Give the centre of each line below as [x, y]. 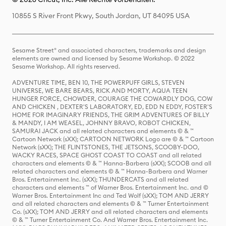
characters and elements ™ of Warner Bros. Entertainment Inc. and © [110, 188]
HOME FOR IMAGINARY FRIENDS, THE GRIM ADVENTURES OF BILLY [111, 115]
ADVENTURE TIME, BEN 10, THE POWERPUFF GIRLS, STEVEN [98, 83]
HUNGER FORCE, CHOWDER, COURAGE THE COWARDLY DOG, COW [112, 99]
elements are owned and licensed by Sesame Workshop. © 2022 [103, 59]
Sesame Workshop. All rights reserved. [66, 67]
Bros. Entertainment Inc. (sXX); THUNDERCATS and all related [100, 180]
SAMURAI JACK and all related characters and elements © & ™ [103, 131]
